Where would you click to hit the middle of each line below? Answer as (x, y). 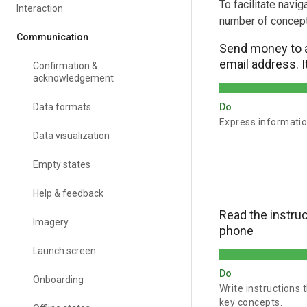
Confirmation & (65, 66)
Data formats (62, 107)
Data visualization (71, 136)
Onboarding (58, 280)
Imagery (51, 222)
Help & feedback (68, 193)
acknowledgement (73, 78)
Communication (52, 37)
